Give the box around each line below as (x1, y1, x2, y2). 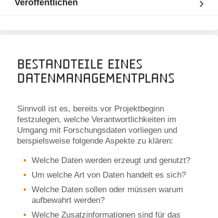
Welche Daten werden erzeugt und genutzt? (32, 156, 190, 165)
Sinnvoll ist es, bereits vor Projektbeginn (17, 104, 164, 113)
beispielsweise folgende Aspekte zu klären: (17, 136, 173, 145)
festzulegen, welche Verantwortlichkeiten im (17, 115, 176, 124)
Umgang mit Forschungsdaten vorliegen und (17, 126, 177, 135)
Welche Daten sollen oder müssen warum (32, 185, 183, 194)
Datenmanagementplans (17, 70, 175, 86)
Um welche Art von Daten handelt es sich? (32, 170, 186, 180)
